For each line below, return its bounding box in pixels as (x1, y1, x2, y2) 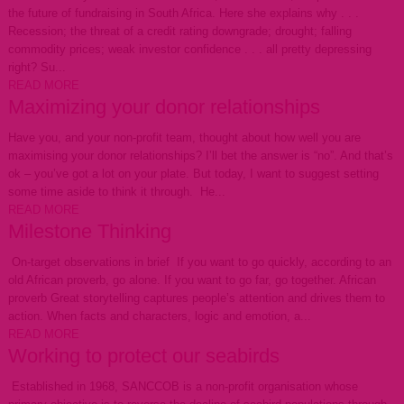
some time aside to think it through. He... (7, 185, 225, 198)
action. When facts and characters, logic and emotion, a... (7, 309, 311, 323)
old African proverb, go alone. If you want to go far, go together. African (7, 273, 376, 287)
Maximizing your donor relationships (7, 96, 320, 118)
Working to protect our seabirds (7, 344, 280, 367)
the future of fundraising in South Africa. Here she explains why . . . (7, 6, 366, 20)
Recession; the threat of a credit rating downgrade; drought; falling (7, 24, 352, 38)
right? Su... (7, 60, 66, 74)
